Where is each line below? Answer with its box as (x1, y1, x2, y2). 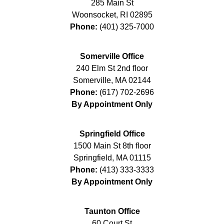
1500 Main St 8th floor (73, 141, 151, 150)
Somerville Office (80, 51, 144, 60)
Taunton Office (84, 206, 140, 215)
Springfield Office (79, 129, 145, 138)
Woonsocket (71, 10, 116, 19)
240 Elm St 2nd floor (76, 63, 148, 72)
